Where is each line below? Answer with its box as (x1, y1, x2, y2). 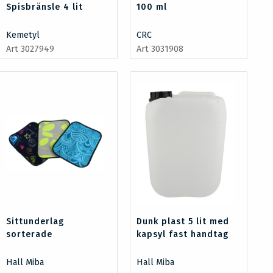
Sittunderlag (6, 216, 65, 227)
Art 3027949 (6, 43, 55, 54)
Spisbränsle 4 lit (6, 1, 83, 12)
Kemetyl (6, 29, 40, 40)
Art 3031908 (136, 43, 183, 54)
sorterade (6, 229, 53, 239)
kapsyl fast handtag (136, 229, 229, 239)
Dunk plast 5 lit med (136, 216, 229, 227)
